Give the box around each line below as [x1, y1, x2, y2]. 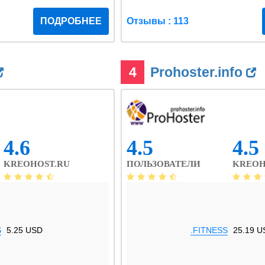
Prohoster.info [150, 64, 246, 80]
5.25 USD [7, 225, 43, 235]
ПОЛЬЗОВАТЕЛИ [127, 159, 201, 169]
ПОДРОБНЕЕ [40, 16, 102, 26]
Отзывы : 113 [127, 16, 189, 26]
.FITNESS [190, 225, 228, 235]
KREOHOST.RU [4, 159, 70, 169]
